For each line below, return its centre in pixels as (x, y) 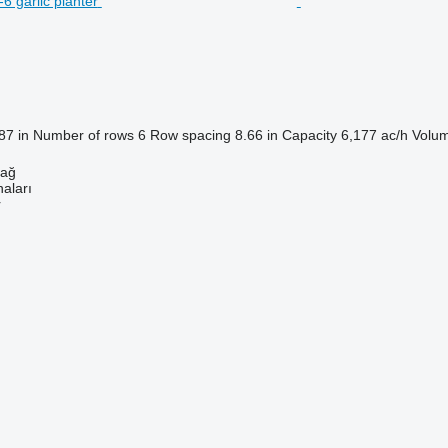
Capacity (309, 134)
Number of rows (83, 134)
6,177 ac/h (374, 134)
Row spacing (190, 134)
